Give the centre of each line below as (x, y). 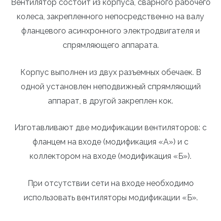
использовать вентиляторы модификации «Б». (110, 197)
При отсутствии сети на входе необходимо (110, 183)
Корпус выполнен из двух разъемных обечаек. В (110, 72)
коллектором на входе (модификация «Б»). (110, 156)
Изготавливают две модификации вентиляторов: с (110, 128)
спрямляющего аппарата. (110, 45)
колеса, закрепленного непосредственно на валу (110, 16)
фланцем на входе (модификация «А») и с (110, 142)
